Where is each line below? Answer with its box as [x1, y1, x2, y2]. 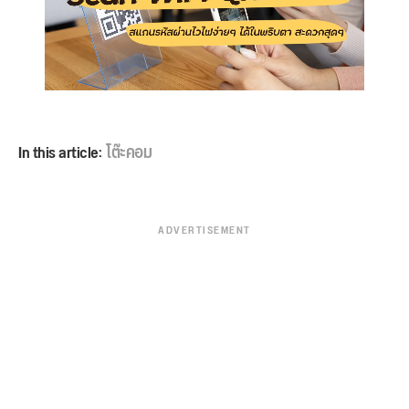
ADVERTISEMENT [158, 220, 251, 241]
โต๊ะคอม [106, 136, 152, 169]
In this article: [18, 136, 101, 169]
